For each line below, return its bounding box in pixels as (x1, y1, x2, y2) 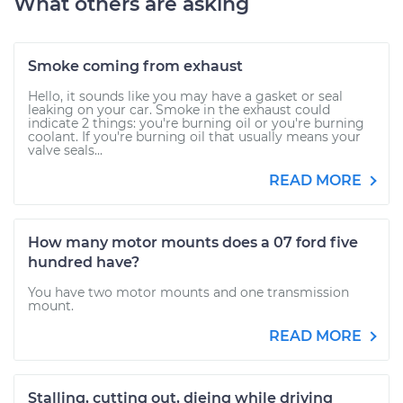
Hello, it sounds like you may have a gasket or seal (28, 88, 343, 104)
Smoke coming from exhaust (28, 58, 243, 75)
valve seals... (28, 142, 103, 158)
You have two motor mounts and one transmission (28, 284, 349, 300)
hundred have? (28, 254, 139, 271)
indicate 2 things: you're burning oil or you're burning (28, 115, 364, 131)
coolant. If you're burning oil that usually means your (28, 129, 361, 145)
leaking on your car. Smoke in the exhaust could (28, 102, 330, 118)
